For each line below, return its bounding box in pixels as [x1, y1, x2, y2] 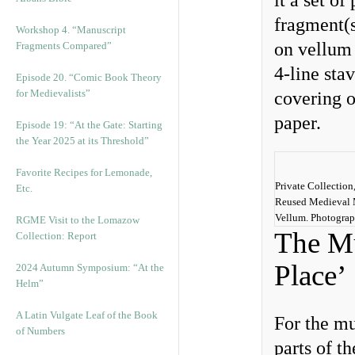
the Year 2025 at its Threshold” [16, 135, 149, 147]
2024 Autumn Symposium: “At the [16, 261, 164, 273]
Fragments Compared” [16, 40, 112, 52]
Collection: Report [16, 230, 97, 242]
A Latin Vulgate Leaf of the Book [16, 309, 158, 321]
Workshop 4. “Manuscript [16, 24, 126, 36]
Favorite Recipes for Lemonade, [16, 166, 152, 178]
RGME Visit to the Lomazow [16, 214, 139, 226]
